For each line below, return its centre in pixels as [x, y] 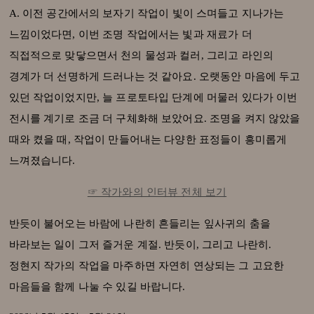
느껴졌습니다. [42, 161]
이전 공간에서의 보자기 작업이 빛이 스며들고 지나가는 [153, 14]
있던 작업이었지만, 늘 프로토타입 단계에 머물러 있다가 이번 [153, 98]
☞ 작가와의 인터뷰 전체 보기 [157, 192]
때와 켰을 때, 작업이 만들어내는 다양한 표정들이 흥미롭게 [148, 140]
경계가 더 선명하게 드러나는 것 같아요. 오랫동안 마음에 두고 [155, 77]
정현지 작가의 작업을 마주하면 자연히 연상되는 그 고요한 [146, 266]
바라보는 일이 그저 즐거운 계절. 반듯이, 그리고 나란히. [140, 245]
